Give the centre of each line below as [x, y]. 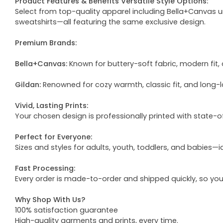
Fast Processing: [45, 168]
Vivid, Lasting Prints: [52, 106]
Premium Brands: [46, 43]
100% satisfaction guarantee [66, 210]
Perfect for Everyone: [54, 137]
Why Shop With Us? [50, 200]
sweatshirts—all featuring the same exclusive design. [110, 22]
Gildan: [28, 85]
